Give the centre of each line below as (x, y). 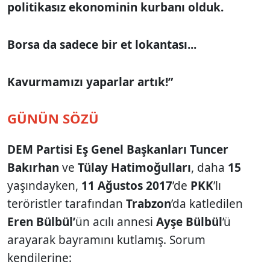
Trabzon (149, 203)
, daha (209, 167)
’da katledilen (207, 203)
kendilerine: (39, 258)
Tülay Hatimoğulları (134, 167)
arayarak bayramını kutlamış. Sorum (106, 240)
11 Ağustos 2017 (125, 185)
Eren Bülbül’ (41, 221)
